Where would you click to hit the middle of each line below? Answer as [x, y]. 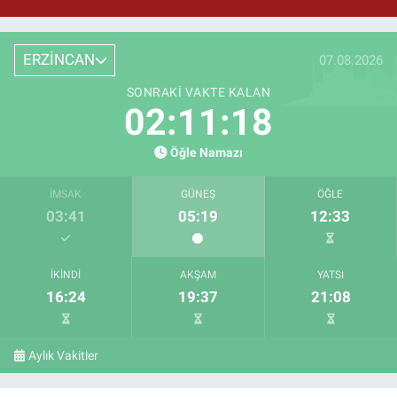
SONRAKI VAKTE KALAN [198, 92]
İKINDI [66, 274]
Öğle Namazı [207, 152]
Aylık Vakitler [64, 355]
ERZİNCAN [58, 60]
